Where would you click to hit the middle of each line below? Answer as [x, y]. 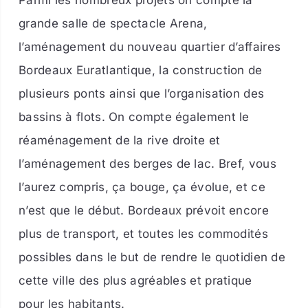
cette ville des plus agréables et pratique [135, 281]
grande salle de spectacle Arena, [113, 24]
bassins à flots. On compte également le [134, 117]
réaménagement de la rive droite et [120, 141]
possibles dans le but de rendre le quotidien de [152, 257]
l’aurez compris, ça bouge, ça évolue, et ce [142, 187]
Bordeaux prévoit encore [196, 211]
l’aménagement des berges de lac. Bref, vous [147, 164]
